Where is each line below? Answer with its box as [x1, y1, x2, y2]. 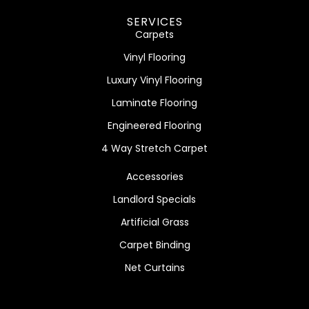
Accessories [126, 169, 183, 183]
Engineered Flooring [108, 118, 201, 132]
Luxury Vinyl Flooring [107, 72, 202, 87]
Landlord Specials [113, 192, 196, 206]
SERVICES [126, 13, 183, 30]
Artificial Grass [120, 215, 189, 229]
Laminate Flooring [112, 95, 197, 110]
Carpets [135, 27, 174, 41]
